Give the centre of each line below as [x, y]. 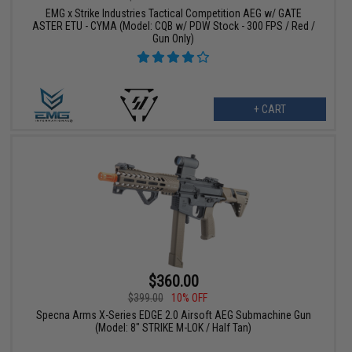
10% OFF [189, 298]
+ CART [269, 110]
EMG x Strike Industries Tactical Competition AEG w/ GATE [173, 14]
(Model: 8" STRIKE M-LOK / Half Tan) [174, 328]
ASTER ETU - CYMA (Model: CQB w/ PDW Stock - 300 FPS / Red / [173, 26]
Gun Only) [174, 39]
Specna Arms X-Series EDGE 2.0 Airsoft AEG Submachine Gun [173, 315]
